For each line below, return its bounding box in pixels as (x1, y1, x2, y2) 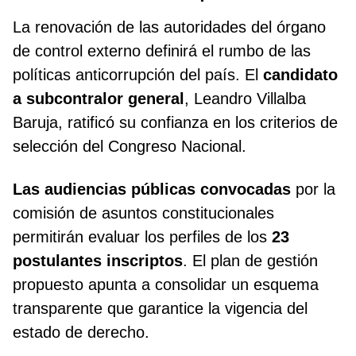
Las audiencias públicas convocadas (13, 180, 291, 199)
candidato (263, 66, 338, 84)
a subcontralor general (13, 90, 184, 108)
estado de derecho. (13, 323, 149, 342)
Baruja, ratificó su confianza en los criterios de (13, 114, 338, 132)
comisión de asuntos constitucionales (13, 204, 274, 222)
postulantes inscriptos (13, 252, 183, 270)
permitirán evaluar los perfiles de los (13, 228, 272, 246)
